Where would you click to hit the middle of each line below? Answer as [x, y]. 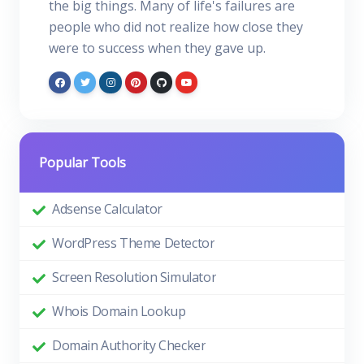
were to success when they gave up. [157, 48]
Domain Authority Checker [129, 346]
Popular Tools [82, 163]
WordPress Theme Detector [134, 243]
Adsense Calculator [107, 209]
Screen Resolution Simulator [134, 277]
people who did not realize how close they [176, 27]
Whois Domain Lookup [119, 312]
